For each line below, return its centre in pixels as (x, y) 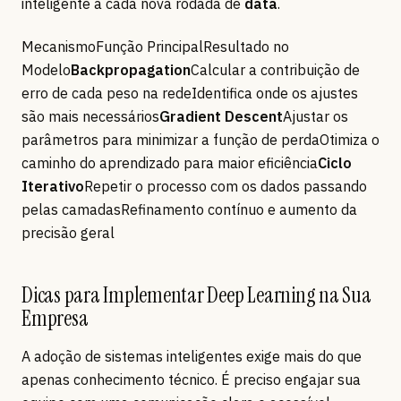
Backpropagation (131, 70)
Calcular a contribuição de (275, 70)
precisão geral (68, 233)
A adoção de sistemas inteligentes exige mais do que (192, 357)
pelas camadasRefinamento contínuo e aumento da (189, 210)
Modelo (46, 70)
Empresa (55, 319)
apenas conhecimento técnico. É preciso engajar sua (191, 380)
